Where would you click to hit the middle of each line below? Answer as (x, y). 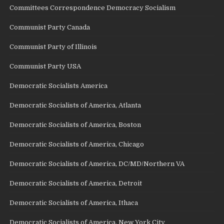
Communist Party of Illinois (53, 47)
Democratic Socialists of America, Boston (75, 125)
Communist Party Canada (50, 27)
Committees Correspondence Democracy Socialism (93, 8)
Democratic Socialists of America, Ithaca (74, 203)
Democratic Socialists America (59, 86)
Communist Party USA (45, 66)
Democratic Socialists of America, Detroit (76, 183)
